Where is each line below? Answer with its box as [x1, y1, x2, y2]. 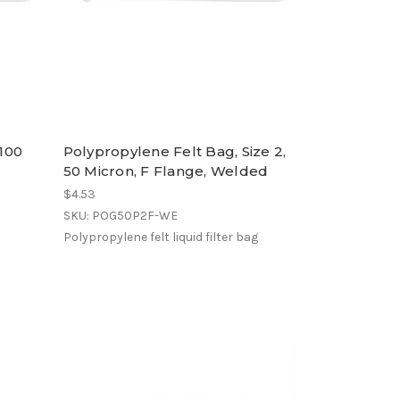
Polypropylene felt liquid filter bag [62, 229, 258, 245]
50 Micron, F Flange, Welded [62, 162, 269, 179]
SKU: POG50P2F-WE [62, 207, 178, 223]
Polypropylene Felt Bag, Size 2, [62, 142, 287, 160]
